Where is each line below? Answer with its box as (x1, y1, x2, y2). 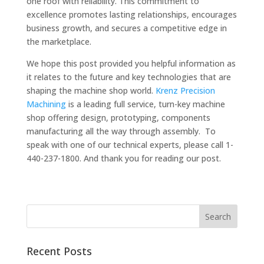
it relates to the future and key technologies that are (26, 71, 231, 82)
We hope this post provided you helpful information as (26, 58, 236, 69)
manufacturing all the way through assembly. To (26, 126, 216, 137)
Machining (26, 98, 66, 110)
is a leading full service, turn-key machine (65, 98, 225, 110)
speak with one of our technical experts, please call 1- (26, 139, 233, 150)
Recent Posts (26, 244, 92, 258)
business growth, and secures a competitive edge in (26, 22, 227, 34)
